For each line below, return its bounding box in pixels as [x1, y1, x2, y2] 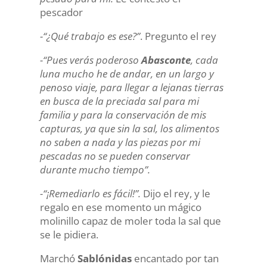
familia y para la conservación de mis [39, 108, 206, 122]
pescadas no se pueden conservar [39, 149, 190, 163]
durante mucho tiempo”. [39, 163, 150, 176]
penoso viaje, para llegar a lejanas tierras [39, 80, 223, 94]
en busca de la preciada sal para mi [39, 94, 199, 108]
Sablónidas [77, 252, 132, 265]
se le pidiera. [39, 228, 98, 241]
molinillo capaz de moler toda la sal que [39, 214, 221, 228]
